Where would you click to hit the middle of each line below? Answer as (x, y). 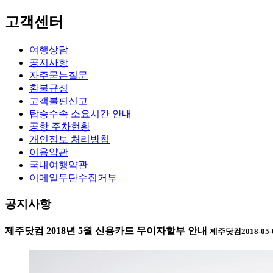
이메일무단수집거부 (73, 177)
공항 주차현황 (60, 126)
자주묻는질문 (58, 75)
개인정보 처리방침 (69, 139)
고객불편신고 (58, 101)
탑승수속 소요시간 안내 (80, 113)
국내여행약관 (58, 165)
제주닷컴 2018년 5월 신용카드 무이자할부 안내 (107, 230)
